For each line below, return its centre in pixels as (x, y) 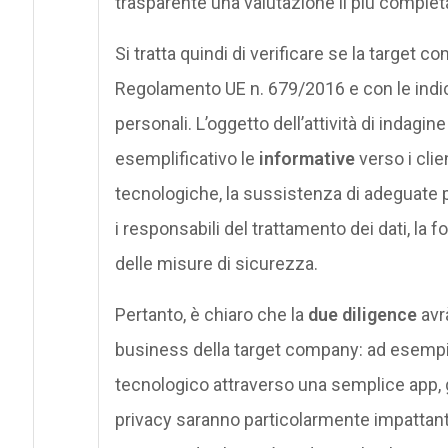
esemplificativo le (186, 158)
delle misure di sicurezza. (216, 263)
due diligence (360, 314)
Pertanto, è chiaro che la (209, 314)
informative (306, 158)
